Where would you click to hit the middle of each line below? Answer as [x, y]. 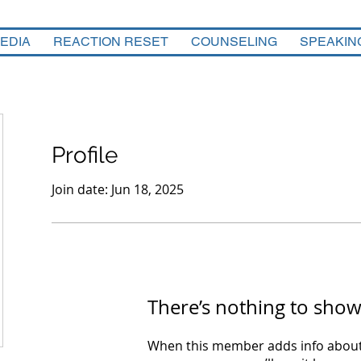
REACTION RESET [111, 41]
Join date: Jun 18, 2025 [118, 190]
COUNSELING [234, 41]
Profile [85, 156]
